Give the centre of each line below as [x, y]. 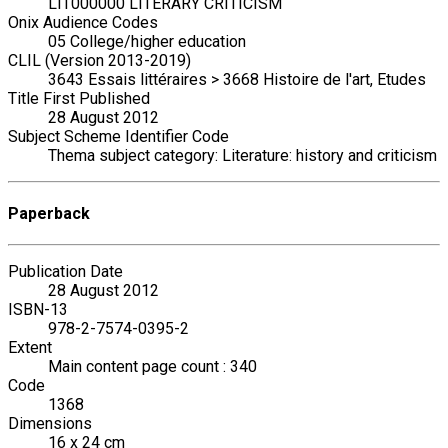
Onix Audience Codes [83, 22]
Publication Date [65, 272]
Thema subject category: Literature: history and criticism [242, 155]
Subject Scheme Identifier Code [118, 136]
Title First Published [79, 98]
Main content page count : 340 [152, 367]
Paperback [49, 213]
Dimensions [50, 424]
